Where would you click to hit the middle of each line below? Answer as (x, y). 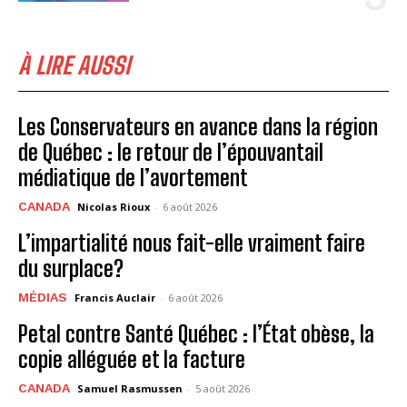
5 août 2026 (223, 388)
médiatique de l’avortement (133, 177)
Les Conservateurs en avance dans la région (198, 126)
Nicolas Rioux (114, 206)
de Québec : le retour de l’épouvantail (171, 152)
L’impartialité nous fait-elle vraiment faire (192, 243)
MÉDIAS (43, 297)
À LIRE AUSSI (74, 65)
